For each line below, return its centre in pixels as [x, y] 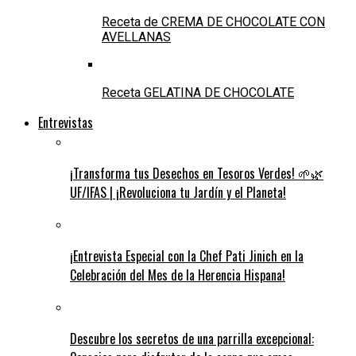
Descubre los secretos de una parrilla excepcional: [192, 338]
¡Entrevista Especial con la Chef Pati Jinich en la [187, 255]
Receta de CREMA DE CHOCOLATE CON [213, 21]
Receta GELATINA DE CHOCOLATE [198, 92]
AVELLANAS [136, 37]
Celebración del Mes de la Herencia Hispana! [178, 275]
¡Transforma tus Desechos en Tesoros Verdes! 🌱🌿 [197, 173]
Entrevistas [66, 122]
